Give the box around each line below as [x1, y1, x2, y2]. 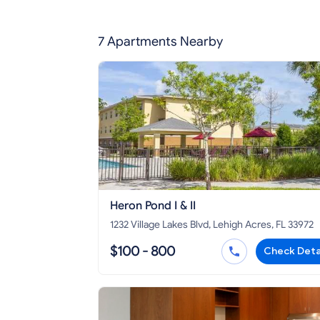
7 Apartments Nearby [98, 34, 223, 50]
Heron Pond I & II [110, 199, 196, 214]
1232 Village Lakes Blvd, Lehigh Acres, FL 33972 [110, 219, 314, 231]
